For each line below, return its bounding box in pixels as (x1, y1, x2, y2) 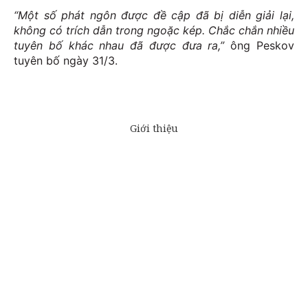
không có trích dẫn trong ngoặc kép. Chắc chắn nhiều (14, 23, 294, 38)
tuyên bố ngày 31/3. (14, 54, 118, 68)
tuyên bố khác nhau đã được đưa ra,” (14, 38, 225, 53)
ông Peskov (224, 38, 295, 53)
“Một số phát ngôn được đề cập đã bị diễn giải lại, (14, 8, 294, 23)
